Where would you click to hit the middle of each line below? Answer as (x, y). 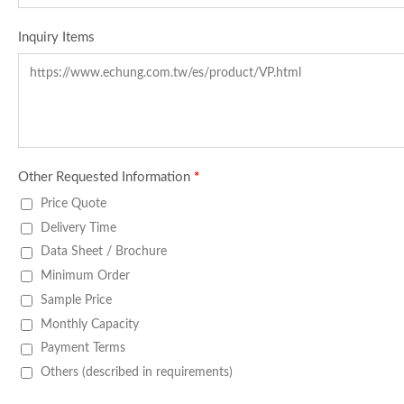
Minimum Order (85, 276)
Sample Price (76, 299)
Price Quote (73, 204)
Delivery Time (78, 227)
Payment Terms (83, 348)
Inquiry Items (56, 38)
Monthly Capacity (90, 324)
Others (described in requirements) (137, 372)
